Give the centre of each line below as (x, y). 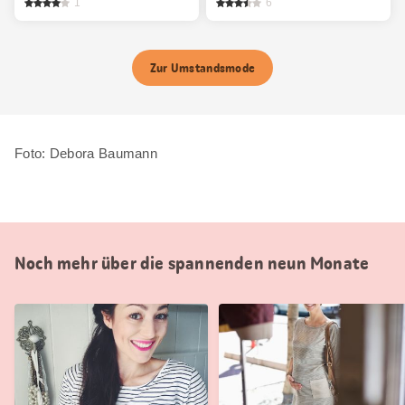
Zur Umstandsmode (202, 67)
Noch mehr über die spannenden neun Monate (192, 263)
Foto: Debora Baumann (86, 153)
